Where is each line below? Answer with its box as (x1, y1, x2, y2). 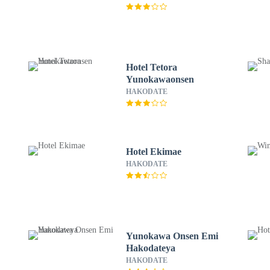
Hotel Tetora (125, 62, 177, 72)
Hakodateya (125, 243, 175, 253)
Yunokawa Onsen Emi (125, 231, 218, 241)
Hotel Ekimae (125, 146, 181, 157)
